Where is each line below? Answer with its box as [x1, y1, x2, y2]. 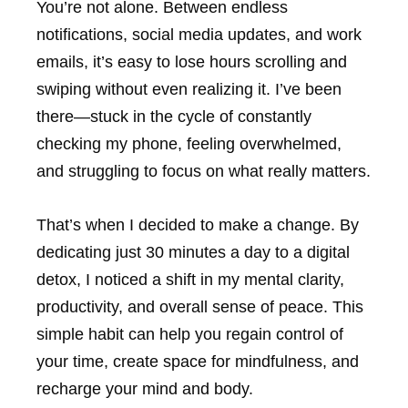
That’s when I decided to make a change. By [36, 215, 359, 234]
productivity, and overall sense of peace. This [36, 297, 363, 316]
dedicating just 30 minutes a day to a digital [36, 242, 350, 261]
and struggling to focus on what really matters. [36, 162, 371, 181]
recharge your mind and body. [36, 379, 253, 398]
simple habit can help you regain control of [36, 324, 343, 343]
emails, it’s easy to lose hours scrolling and [36, 53, 347, 72]
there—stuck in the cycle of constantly [36, 107, 311, 127]
